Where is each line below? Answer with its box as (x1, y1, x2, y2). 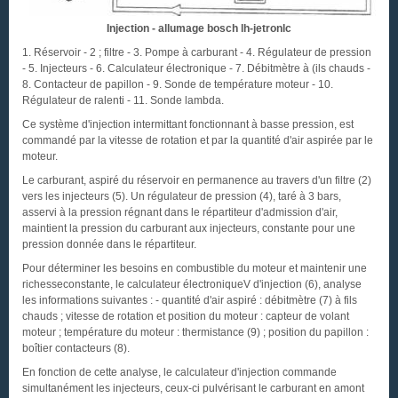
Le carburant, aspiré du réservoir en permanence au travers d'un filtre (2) (22, 174, 371, 187)
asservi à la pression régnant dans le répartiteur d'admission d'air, (22, 206, 338, 219)
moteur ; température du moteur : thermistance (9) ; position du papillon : (22, 326, 369, 338)
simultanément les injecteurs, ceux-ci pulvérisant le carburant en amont (22, 382, 364, 394)
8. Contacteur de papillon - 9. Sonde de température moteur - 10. (22, 78, 333, 91)
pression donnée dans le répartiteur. (22, 238, 196, 251)
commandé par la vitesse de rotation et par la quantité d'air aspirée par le (22, 134, 373, 147)
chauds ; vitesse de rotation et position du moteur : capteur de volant (22, 310, 349, 322)
